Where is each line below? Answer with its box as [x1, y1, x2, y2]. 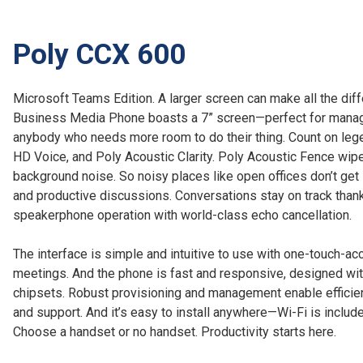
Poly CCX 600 [13, 37, 186, 72]
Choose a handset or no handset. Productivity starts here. [13, 323, 336, 340]
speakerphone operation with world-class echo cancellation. [13, 207, 352, 223]
